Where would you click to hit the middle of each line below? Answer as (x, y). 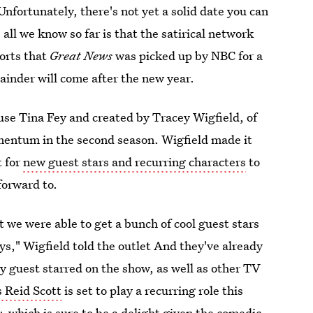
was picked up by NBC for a (188, 56)
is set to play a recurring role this (153, 290)
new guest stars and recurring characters (135, 162)
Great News (80, 56)
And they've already (209, 246)
